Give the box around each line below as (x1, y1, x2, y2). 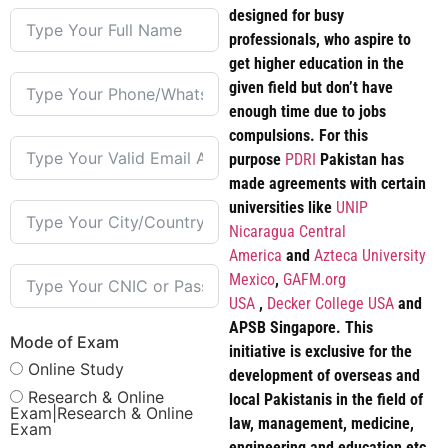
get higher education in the (228, 54, 404, 74)
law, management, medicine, (228, 414, 414, 434)
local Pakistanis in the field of (228, 390, 423, 410)
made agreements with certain (228, 174, 426, 194)
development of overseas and (228, 366, 420, 386)
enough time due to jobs (228, 102, 386, 122)
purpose (228, 150, 285, 170)
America (228, 246, 282, 266)
